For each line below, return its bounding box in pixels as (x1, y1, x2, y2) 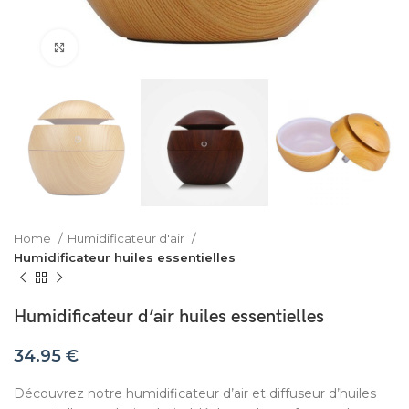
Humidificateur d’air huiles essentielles (14, 306, 324, 329)
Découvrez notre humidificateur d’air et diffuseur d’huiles (14, 385, 376, 403)
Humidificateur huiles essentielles (14, 250, 236, 266)
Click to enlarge (78, 40, 180, 55)
